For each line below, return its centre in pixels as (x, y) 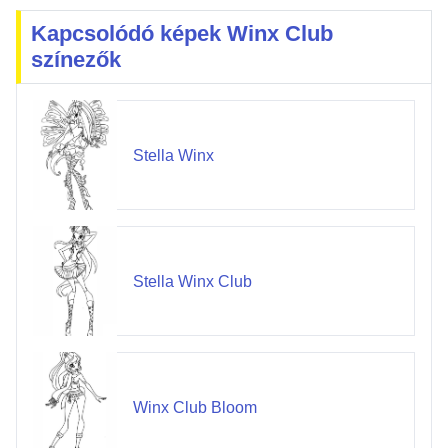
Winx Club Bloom (194, 407)
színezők (76, 60)
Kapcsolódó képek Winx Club (182, 34)
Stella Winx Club (192, 281)
